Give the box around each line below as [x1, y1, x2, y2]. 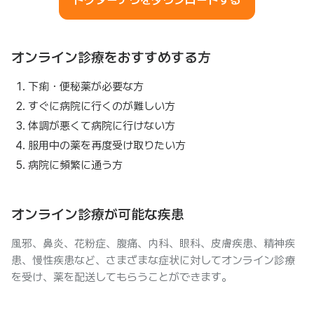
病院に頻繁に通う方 [28, 158, 123, 172]
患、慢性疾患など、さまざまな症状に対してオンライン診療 [11, 254, 295, 267]
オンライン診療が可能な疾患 [11, 206, 184, 223]
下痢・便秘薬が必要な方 [28, 80, 144, 93]
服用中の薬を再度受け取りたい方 [28, 139, 186, 152]
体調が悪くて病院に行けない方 [28, 119, 175, 132]
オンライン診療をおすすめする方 [11, 49, 211, 66]
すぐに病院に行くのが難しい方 [28, 100, 175, 113]
